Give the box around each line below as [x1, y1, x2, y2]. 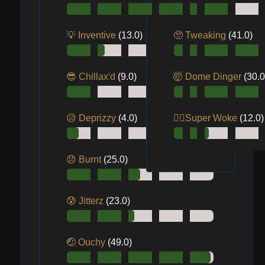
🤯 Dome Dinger [173, 72, 244, 82]
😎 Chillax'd [66, 72, 118, 82]
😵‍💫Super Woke [173, 113, 240, 123]
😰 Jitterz [66, 196, 106, 206]
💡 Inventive [66, 30, 118, 40]
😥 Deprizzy [66, 113, 118, 123]
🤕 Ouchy [66, 237, 108, 247]
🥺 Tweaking [173, 30, 228, 40]
